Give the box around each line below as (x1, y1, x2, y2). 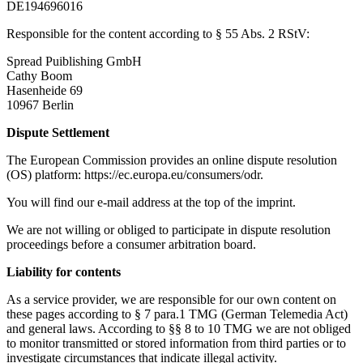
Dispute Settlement (6, 125, 109, 139)
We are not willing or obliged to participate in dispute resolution (6, 222, 331, 237)
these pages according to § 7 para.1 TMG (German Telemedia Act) (6, 306, 348, 321)
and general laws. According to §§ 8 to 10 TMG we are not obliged (6, 321, 351, 335)
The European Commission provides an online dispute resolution (6, 152, 337, 167)
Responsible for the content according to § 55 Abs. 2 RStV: (6, 26, 310, 41)
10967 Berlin (6, 97, 74, 112)
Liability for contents (6, 264, 121, 279)
